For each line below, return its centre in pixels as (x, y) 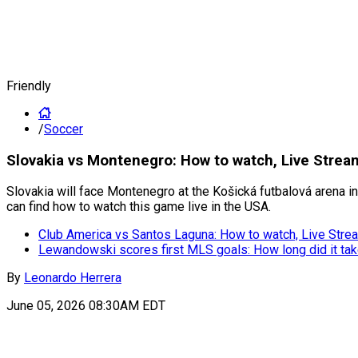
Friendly (29, 86)
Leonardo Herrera (73, 278)
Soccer (64, 129)
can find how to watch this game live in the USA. (139, 207)
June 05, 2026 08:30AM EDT (86, 306)
